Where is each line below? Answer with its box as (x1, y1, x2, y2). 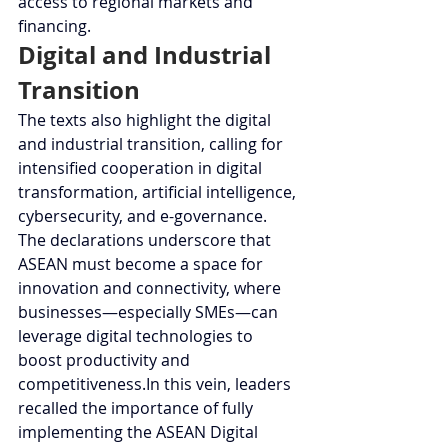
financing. (18, 14, 91, 37)
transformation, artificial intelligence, (18, 180, 300, 203)
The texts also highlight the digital (18, 108, 275, 131)
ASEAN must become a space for (18, 252, 267, 275)
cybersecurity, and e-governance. (18, 204, 271, 227)
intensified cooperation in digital (18, 156, 266, 179)
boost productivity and (18, 348, 194, 371)
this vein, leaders (160, 372, 295, 395)
